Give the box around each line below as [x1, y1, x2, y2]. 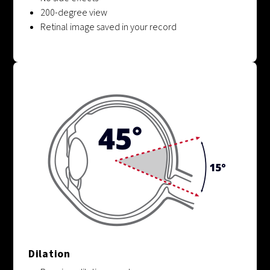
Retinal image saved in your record [40, 20, 177, 34]
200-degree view [40, 5, 108, 19]
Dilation [28, 246, 71, 262]
